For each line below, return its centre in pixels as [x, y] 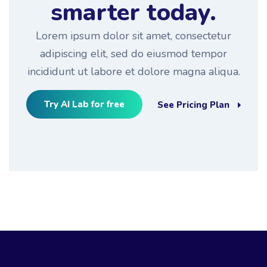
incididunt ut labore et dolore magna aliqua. [133, 72]
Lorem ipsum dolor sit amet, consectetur [133, 36]
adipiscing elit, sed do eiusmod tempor [133, 54]
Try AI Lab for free [84, 105]
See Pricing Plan [193, 105]
